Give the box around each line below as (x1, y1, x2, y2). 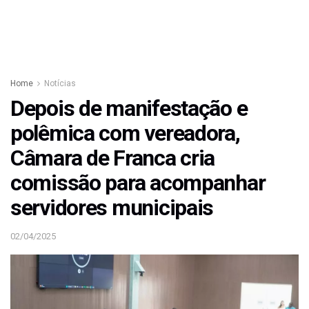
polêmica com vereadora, (10, 120, 240, 146)
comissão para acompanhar (10, 170, 266, 196)
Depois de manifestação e (10, 95, 248, 121)
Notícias (44, 79, 76, 88)
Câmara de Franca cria (10, 145, 215, 171)
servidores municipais (10, 195, 214, 221)
